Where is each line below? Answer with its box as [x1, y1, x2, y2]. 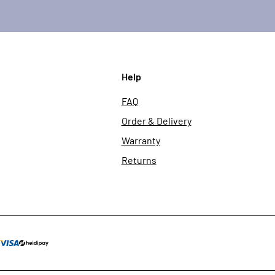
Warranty [121, 134, 160, 146]
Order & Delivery [121, 115, 192, 126]
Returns [121, 154, 157, 166]
